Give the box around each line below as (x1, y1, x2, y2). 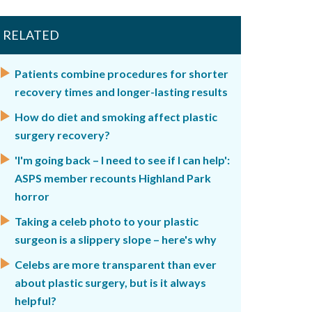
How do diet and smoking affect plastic (15, 110, 217, 123)
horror (15, 189, 49, 203)
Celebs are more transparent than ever (15, 258, 217, 271)
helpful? (15, 294, 56, 307)
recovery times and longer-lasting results (15, 85, 228, 98)
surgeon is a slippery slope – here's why (15, 233, 217, 246)
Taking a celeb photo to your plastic (15, 214, 198, 228)
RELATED (3, 27, 59, 42)
